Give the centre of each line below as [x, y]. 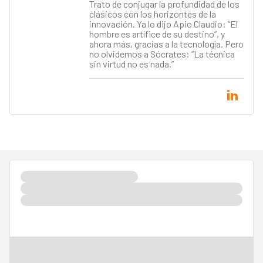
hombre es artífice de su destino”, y [157, 34]
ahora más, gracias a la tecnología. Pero [166, 44]
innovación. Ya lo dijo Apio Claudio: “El [163, 24]
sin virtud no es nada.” [131, 64]
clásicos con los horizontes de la [152, 14]
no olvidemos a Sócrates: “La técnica [162, 54]
